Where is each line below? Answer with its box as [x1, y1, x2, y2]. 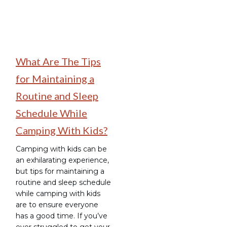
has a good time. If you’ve [16, 211, 107, 220]
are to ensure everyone [16, 200, 98, 209]
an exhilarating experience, [16, 155, 109, 165]
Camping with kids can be [16, 144, 107, 154]
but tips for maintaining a [16, 166, 104, 176]
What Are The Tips [16, 55, 101, 67]
